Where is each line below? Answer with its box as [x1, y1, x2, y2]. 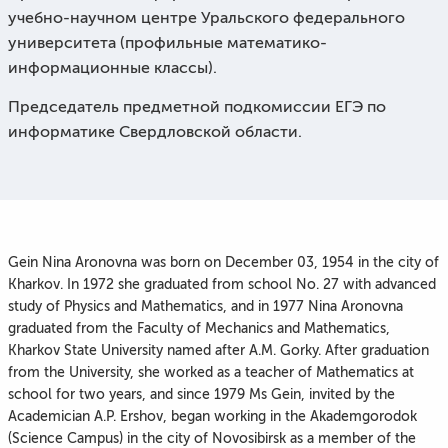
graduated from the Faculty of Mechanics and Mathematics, [8, 320, 390, 336]
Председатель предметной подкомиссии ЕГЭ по [8, 97, 386, 116]
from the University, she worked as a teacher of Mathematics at [8, 364, 414, 380]
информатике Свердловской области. [8, 122, 302, 141]
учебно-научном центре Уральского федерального [8, 8, 405, 27]
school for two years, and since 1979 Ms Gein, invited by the [8, 386, 395, 402]
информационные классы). [8, 58, 221, 77]
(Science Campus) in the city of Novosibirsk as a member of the [8, 430, 416, 446]
